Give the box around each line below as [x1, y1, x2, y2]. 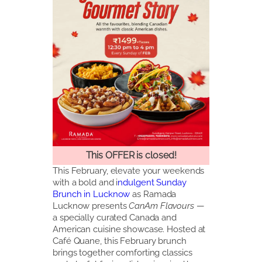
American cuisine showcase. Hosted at [53, 223, 206, 234]
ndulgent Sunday [118, 177, 187, 187]
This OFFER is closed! [85, 150, 177, 161]
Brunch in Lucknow [53, 188, 130, 199]
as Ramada [130, 188, 177, 199]
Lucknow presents [53, 200, 129, 211]
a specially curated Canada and [53, 212, 177, 222]
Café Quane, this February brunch [53, 235, 187, 246]
